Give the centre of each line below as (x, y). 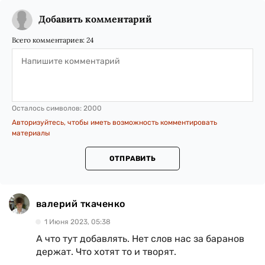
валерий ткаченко (81, 203)
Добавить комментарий (95, 19)
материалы (31, 133)
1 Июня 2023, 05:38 (77, 222)
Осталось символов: (48, 109)
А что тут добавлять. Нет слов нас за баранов (140, 239)
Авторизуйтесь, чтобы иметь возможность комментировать (114, 123)
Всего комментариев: (49, 40)
